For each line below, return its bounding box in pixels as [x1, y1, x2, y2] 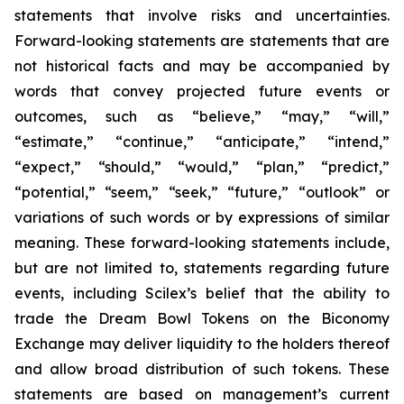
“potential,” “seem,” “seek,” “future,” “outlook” [14, 183, 366, 201]
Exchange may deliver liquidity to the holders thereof [14, 335, 390, 353]
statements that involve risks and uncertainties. [14, 6, 390, 24]
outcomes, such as [14, 107, 193, 125]
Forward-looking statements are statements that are [14, 32, 390, 50]
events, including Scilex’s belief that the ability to [14, 284, 390, 302]
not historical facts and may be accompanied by [14, 57, 390, 75]
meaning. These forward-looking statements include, [14, 234, 390, 252]
